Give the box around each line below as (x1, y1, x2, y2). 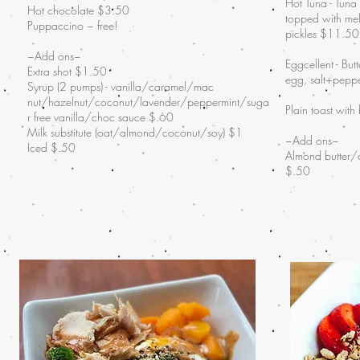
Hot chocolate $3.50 (27, 2, 129, 18)
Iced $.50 (27, 140, 76, 155)
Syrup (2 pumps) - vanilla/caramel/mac (27, 79, 214, 94)
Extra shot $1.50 (27, 63, 107, 79)
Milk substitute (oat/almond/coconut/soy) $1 (27, 125, 243, 140)
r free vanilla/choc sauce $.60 (27, 109, 174, 125)
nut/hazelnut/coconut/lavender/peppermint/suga (27, 94, 269, 109)
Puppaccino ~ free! (27, 18, 117, 33)
